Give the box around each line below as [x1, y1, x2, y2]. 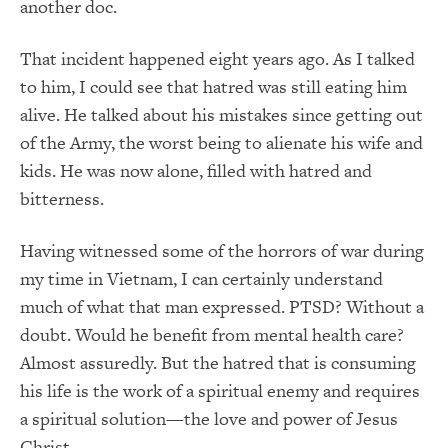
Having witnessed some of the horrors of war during [20, 238, 424, 264]
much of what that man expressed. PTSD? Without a [20, 294, 424, 320]
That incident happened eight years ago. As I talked [20, 46, 415, 72]
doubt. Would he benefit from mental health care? [20, 322, 404, 348]
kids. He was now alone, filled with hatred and [20, 158, 372, 184]
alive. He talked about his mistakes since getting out [20, 102, 423, 128]
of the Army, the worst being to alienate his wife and [20, 130, 423, 156]
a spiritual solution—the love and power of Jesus [20, 406, 398, 432]
